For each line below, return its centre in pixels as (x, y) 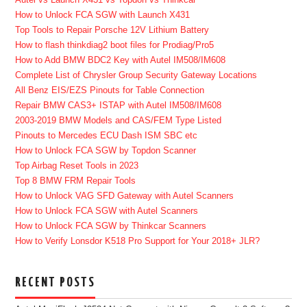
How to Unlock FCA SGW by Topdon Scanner (106, 150)
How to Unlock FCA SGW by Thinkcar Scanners (111, 226)
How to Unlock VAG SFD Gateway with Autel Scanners (125, 196)
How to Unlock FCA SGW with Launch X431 (103, 15)
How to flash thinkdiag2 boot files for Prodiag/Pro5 (115, 45)
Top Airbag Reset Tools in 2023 (77, 165)
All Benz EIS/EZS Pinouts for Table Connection (110, 90)
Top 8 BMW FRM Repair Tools (76, 181)
